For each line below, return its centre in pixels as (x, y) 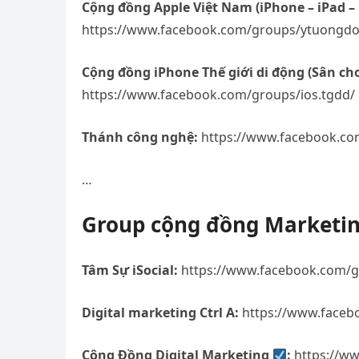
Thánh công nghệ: (140, 137)
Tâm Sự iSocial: (130, 270)
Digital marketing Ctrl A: (160, 313)
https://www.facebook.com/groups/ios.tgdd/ (218, 95)
